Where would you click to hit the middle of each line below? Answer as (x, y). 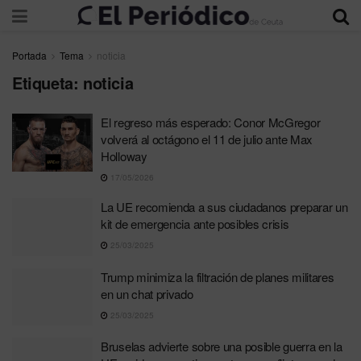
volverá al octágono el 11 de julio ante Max (207, 139)
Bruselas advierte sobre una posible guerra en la (222, 346)
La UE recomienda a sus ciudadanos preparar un (224, 207)
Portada (29, 55)
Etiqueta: (48, 83)
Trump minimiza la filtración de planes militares (218, 276)
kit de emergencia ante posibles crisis (195, 224)
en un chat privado (147, 293)
